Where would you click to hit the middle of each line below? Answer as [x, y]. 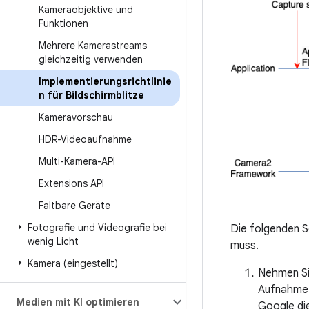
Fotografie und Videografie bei [97, 228]
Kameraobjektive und [86, 10]
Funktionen [63, 23]
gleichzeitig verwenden [91, 59]
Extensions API [71, 183]
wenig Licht [53, 241]
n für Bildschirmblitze [91, 95]
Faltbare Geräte [74, 206]
